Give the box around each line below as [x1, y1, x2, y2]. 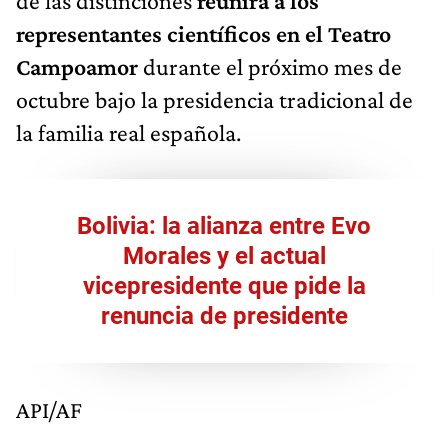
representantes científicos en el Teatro [16, 20, 391, 48]
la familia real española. [16, 119, 241, 147]
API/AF [16, 396, 82, 424]
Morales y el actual [122, 242, 326, 271]
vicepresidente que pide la [82, 272, 366, 301]
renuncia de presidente [100, 302, 348, 331]
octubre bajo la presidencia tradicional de [16, 86, 413, 114]
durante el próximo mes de [138, 53, 402, 81]
